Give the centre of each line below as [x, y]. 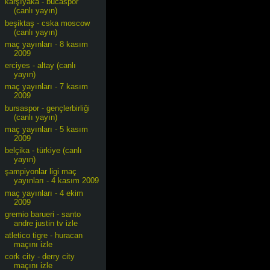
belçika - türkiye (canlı [44, 150]
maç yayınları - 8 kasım [47, 44]
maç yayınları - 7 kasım [47, 87]
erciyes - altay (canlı [41, 65]
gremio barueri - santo [43, 214]
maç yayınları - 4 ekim [44, 193]
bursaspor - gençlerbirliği [48, 108]
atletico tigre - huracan [44, 235]
